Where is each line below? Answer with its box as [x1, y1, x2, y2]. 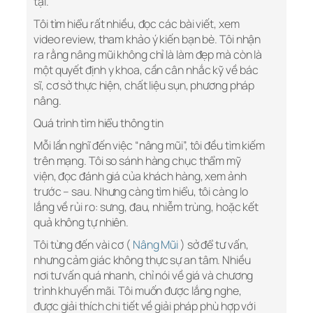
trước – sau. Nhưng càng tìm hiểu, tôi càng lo [34, 184, 248, 200]
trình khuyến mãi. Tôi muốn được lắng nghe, [34, 283, 242, 299]
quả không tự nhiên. [34, 214, 129, 231]
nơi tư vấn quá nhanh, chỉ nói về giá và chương [34, 268, 254, 284]
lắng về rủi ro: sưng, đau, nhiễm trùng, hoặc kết [34, 199, 259, 215]
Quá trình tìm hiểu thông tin [34, 115, 164, 131]
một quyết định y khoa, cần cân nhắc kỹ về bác [34, 62, 259, 78]
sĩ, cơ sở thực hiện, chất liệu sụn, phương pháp [34, 78, 255, 94]
